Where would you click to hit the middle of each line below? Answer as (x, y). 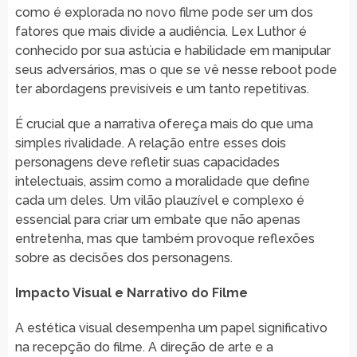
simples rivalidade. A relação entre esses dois (150, 143)
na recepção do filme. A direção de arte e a (144, 347)
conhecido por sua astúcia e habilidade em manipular (173, 50)
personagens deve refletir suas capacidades (147, 162)
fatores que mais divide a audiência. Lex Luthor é (161, 31)
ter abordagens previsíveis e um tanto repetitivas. (162, 88)
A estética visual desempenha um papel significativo (171, 328)
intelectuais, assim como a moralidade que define (162, 181)
